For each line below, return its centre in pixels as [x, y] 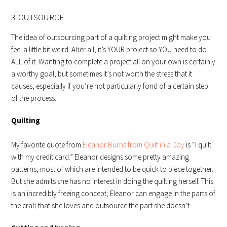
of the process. [34, 98]
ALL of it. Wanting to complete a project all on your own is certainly [113, 62]
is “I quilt [198, 145]
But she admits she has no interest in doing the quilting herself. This [112, 181]
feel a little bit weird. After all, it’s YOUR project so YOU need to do [109, 49]
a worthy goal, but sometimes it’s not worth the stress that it [102, 74]
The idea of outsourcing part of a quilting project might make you [111, 37]
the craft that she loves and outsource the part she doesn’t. [101, 205]
